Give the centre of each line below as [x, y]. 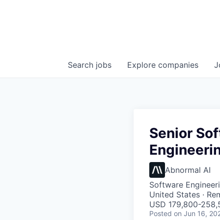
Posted [161, 213]
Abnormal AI [188, 170]
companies [178, 65]
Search [82, 65]
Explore [143, 65]
